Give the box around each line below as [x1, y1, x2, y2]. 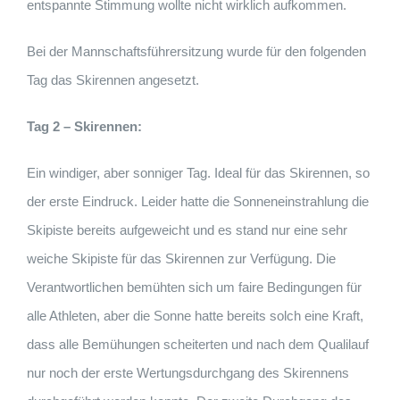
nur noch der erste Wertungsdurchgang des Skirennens [27, 365, 349, 381]
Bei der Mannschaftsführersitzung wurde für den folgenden [27, 44, 366, 60]
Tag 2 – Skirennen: [27, 119, 142, 135]
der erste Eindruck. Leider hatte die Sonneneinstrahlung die [27, 194, 369, 210]
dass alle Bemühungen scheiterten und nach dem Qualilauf [27, 337, 369, 353]
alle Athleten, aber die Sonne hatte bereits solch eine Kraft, [27, 308, 363, 324]
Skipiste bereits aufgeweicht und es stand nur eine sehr [27, 222, 347, 238]
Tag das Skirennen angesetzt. [27, 72, 199, 88]
